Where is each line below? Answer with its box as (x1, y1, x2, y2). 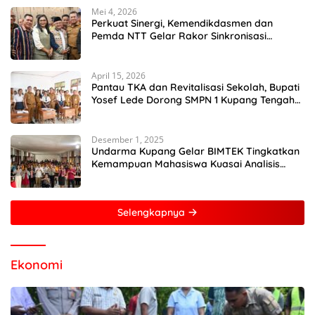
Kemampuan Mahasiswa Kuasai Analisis (91, 157, 280, 171)
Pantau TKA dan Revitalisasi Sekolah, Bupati (91, 81, 300, 94)
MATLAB (91, 170, 130, 184)
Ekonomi (11, 257, 63, 274)
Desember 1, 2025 (91, 134, 164, 146)
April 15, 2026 (91, 70, 146, 82)
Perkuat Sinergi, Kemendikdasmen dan (91, 17, 273, 30)
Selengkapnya (117, 206, 188, 219)
